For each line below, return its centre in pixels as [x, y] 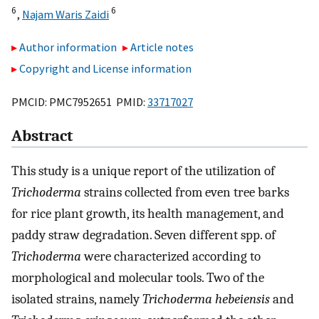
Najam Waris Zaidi [66, 14]
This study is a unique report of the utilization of [143, 171]
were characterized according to [171, 257]
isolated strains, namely [77, 299]
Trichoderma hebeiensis [206, 299]
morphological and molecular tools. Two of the [138, 278]
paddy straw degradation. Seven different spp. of [143, 235]
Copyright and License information [105, 69]
